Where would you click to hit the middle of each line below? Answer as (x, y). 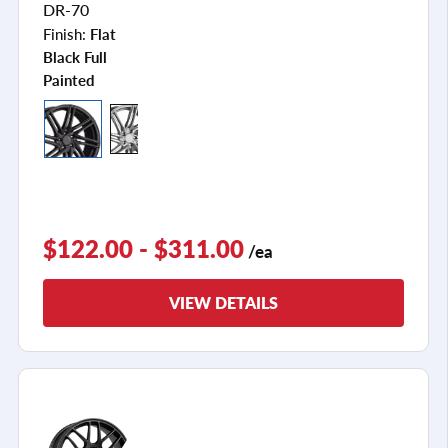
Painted (69, 79)
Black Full (75, 56)
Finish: (66, 33)
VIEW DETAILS (223, 302)
